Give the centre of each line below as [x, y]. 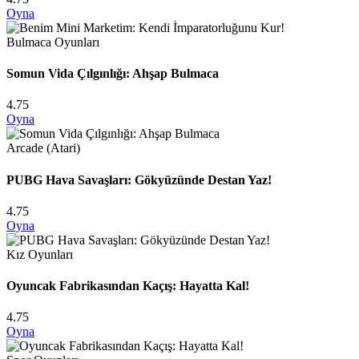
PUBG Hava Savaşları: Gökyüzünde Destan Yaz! [139, 179]
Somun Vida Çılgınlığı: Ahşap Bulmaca [113, 74]
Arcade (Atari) [43, 148]
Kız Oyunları [40, 254]
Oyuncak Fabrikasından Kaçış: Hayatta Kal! [128, 286]
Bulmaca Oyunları [53, 42]
